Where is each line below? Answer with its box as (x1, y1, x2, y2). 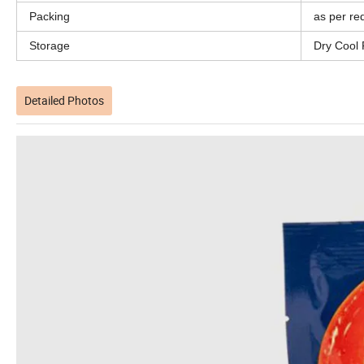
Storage (29, 38, 70, 52)
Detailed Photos (24, 92, 104, 108)
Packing (29, 9, 70, 23)
